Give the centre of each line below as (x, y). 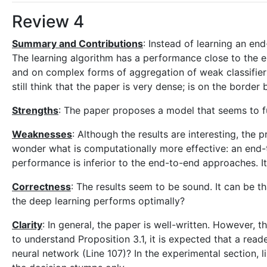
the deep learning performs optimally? (98, 201)
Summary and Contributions (77, 44)
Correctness (41, 187)
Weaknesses (42, 134)
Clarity (27, 225)
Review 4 (48, 21)
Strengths (35, 110)
